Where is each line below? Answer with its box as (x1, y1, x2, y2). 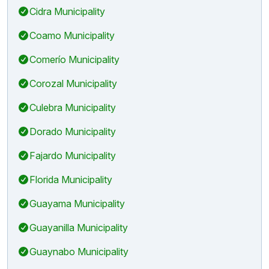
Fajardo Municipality (29, 149, 116, 162)
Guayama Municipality (29, 197, 125, 210)
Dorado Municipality (29, 125, 116, 138)
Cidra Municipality (29, 5, 105, 17)
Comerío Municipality (29, 53, 119, 65)
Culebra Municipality (29, 101, 116, 113)
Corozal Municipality (29, 77, 117, 89)
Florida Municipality (29, 173, 112, 186)
